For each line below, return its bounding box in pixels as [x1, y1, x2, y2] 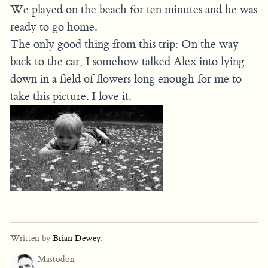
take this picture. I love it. [10, 89, 131, 103]
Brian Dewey [53, 232, 100, 244]
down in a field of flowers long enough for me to [10, 71, 242, 86]
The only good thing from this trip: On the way [10, 36, 239, 51]
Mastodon [37, 254, 75, 265]
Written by [10, 232, 53, 244]
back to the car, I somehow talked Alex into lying [10, 54, 245, 69]
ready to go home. [10, 19, 97, 34]
